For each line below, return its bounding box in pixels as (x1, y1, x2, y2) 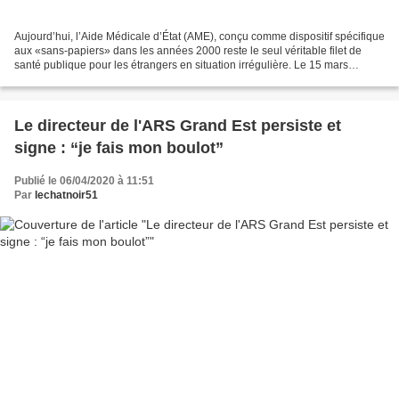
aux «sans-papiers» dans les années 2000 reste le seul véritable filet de (14, 45, 362, 58)
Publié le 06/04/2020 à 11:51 (14, 175, 154, 188)
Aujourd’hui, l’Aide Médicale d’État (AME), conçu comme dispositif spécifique (14, 30, 385, 44)
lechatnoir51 (35, 189, 98, 202)
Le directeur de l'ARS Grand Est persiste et (14, 117, 341, 135)
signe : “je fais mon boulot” (14, 139, 224, 158)
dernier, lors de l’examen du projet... (14, 73, 187, 86)
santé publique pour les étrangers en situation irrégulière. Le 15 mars (14, 59, 348, 72)
